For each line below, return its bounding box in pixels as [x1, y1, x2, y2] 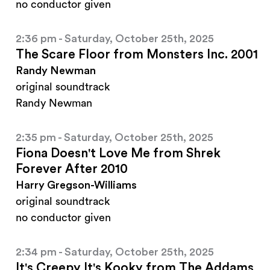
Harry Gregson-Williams [16, 180, 137, 191]
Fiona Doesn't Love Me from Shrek [16, 147, 221, 160]
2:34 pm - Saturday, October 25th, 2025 [16, 246, 214, 258]
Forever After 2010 [16, 163, 128, 176]
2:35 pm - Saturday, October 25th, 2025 [16, 132, 213, 143]
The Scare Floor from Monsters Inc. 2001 [16, 48, 258, 61]
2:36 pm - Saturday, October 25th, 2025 [16, 33, 214, 45]
